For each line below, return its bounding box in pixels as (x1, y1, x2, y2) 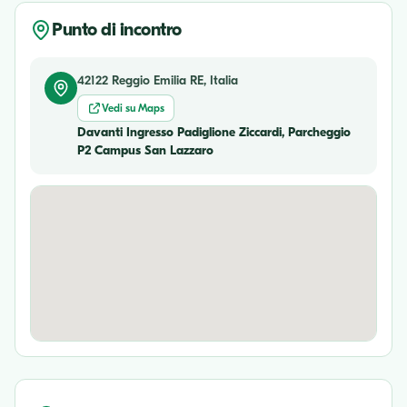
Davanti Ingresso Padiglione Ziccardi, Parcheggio (77, 124, 351, 141)
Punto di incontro (52, 19, 182, 41)
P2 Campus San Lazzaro (77, 143, 213, 159)
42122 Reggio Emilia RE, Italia (77, 73, 238, 89)
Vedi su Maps (102, 102, 164, 115)
